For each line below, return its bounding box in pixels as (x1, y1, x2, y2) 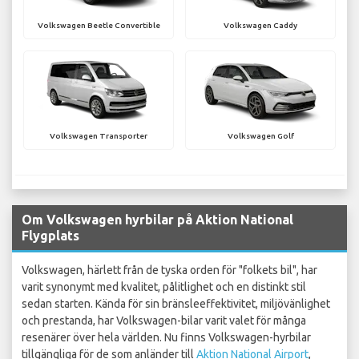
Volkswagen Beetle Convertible (37, 21, 160, 30)
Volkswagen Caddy (224, 21, 297, 30)
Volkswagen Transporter (50, 131, 147, 141)
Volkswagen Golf (227, 131, 294, 141)
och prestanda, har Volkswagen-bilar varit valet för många (22, 314, 306, 328)
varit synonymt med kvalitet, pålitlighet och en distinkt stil (22, 280, 306, 294)
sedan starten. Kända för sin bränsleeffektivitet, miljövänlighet (22, 297, 330, 311)
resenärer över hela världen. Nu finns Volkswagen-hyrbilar (22, 331, 311, 345)
